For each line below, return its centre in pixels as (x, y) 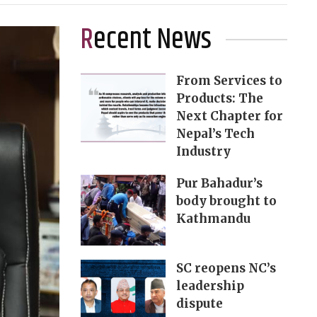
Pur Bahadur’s (219, 184)
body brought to (226, 201)
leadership (210, 286)
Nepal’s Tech (215, 134)
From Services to (229, 81)
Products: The (219, 99)
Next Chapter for (229, 116)
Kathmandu (213, 219)
